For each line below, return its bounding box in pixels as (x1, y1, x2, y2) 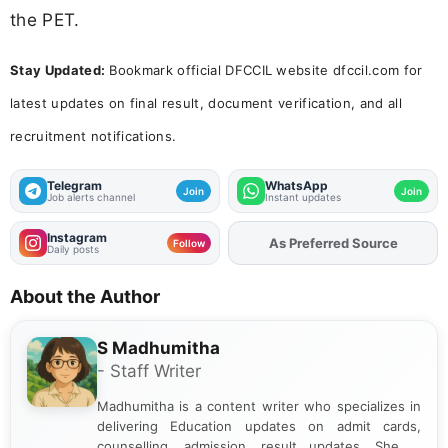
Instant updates (265, 190, 341, 203)
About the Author (10, 285, 160, 307)
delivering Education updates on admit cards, (97, 417, 421, 434)
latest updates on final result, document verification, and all (10, 94, 402, 111)
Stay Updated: (10, 61, 106, 78)
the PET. (10, 8, 80, 30)
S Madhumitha (97, 337, 220, 358)
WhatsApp (265, 177, 328, 193)
